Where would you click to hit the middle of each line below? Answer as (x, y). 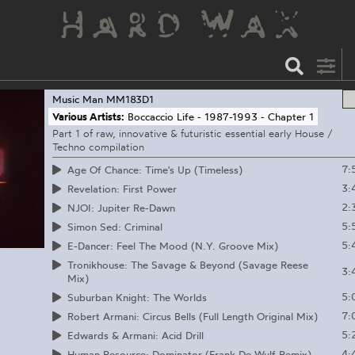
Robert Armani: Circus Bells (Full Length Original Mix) (192, 316)
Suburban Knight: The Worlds (137, 297)
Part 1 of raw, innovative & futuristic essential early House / (192, 134)
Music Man (77, 99)
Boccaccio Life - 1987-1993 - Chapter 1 (221, 116)
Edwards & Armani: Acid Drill (135, 335)
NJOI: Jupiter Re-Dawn (121, 207)
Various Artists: (88, 116)
